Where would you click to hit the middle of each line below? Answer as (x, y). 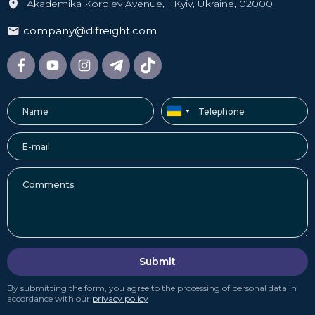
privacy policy (120, 299)
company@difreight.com (90, 31)
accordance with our (50, 299)
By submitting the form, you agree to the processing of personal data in (152, 288)
